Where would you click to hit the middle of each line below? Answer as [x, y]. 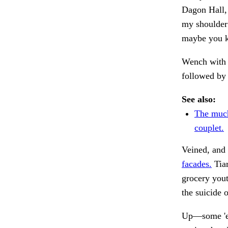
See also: [199, 99]
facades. [197, 164]
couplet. [209, 128]
